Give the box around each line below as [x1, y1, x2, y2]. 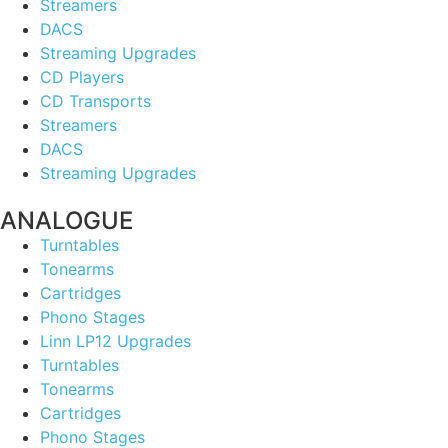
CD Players [40, 66, 124, 87]
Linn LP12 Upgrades [40, 330, 191, 351]
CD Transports [40, 90, 151, 111]
